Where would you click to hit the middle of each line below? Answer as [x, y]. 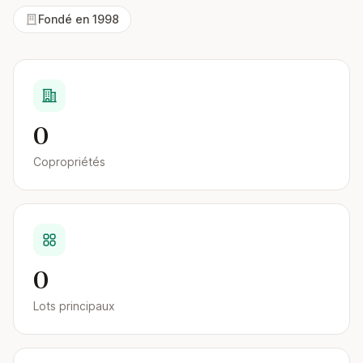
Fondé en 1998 [79, 19]
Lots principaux [74, 306]
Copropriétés [69, 162]
